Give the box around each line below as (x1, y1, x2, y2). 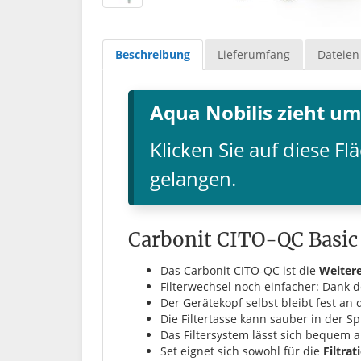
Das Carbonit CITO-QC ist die (160, 262, 319, 278)
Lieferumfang (218, 46, 290, 62)
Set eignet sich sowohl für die (160, 342, 323, 359)
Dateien (317, 46, 359, 62)
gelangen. (150, 164, 236, 192)
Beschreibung (115, 46, 190, 62)
